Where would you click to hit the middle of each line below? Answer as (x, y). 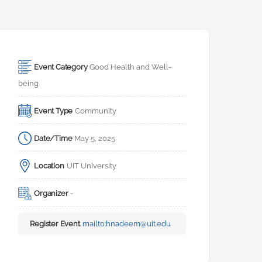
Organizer (51, 194)
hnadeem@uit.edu (138, 224)
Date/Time (53, 139)
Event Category (61, 67)
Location (49, 166)
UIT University (91, 166)
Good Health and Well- (131, 67)
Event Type (54, 111)
